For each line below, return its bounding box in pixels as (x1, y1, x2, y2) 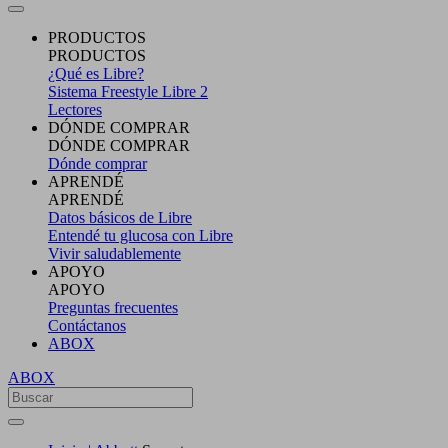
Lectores (48, 100, 102, 118)
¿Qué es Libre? (48, 64, 144, 82)
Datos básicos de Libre (48, 208, 192, 226)
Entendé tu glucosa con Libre (48, 226, 233, 244)
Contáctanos (48, 316, 126, 334)
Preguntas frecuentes (48, 298, 178, 316)
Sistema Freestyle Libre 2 (48, 82, 208, 100)
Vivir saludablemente (48, 244, 181, 262)
